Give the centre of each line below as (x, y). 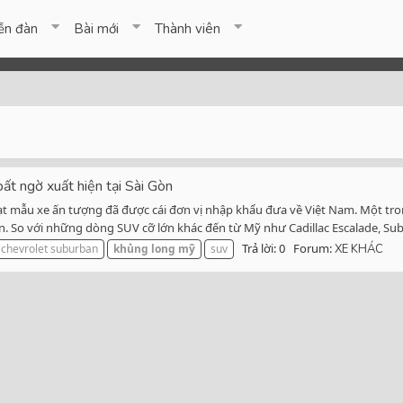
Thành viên (188, 29)
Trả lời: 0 (264, 249)
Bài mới (97, 29)
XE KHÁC (359, 250)
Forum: (314, 249)
